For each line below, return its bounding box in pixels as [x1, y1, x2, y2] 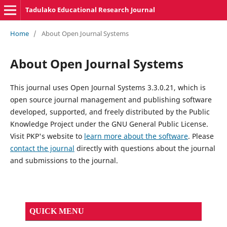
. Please [187, 131, 214, 141]
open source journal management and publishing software [10, 94, 212, 104]
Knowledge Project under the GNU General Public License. [10, 119, 208, 129]
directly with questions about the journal [74, 143, 215, 153]
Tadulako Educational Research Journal [25, 5, 155, 14]
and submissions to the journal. [10, 155, 118, 165]
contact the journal [10, 143, 74, 153]
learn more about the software [84, 131, 188, 141]
